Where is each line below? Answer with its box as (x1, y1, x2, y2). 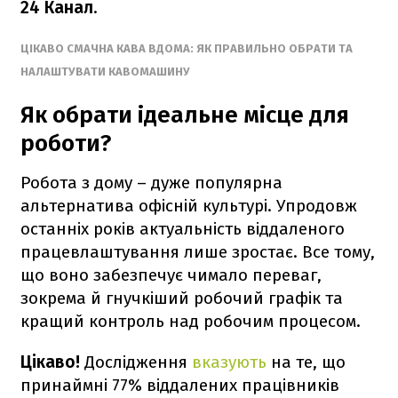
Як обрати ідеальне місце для (20, 100, 349, 129)
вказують (192, 351, 267, 372)
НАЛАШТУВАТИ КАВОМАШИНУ (20, 64, 190, 78)
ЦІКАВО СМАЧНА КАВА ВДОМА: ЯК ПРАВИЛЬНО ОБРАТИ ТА (20, 41, 353, 55)
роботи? (20, 129, 111, 157)
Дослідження (84, 351, 192, 372)
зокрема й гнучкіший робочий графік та (20, 287, 343, 308)
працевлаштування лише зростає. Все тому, (20, 241, 375, 262)
